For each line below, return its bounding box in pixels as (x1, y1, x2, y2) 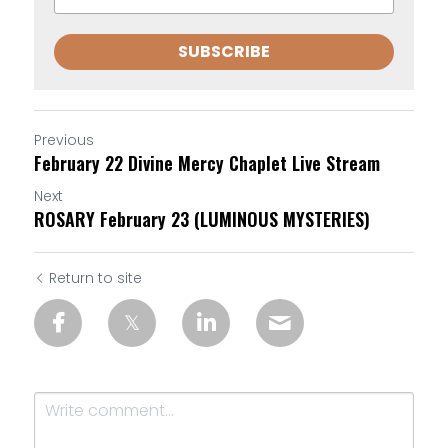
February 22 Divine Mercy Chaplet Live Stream (34, 150, 380, 176)
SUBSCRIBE (178, 40, 270, 63)
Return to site (49, 268, 142, 288)
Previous (34, 130, 94, 150)
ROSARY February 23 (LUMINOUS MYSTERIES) (34, 206, 370, 232)
